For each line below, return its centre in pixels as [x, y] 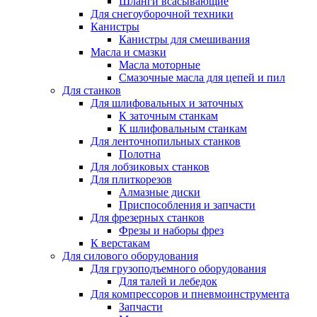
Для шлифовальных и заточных [167, 103]
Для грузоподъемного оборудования [178, 269]
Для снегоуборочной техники [162, 14]
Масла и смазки [128, 52]
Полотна [140, 154]
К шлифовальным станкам [183, 128]
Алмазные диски [160, 192]
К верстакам [120, 243]
